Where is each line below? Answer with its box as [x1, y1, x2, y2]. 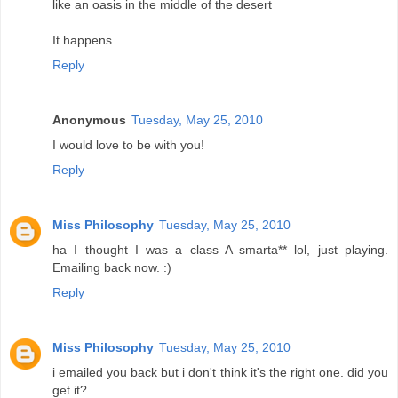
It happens [52, 33, 112, 48]
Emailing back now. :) [52, 260, 171, 275]
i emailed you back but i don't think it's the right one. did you [52, 365, 388, 380]
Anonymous [52, 113, 126, 128]
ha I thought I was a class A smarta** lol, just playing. [52, 243, 388, 258]
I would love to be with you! [52, 138, 204, 153]
